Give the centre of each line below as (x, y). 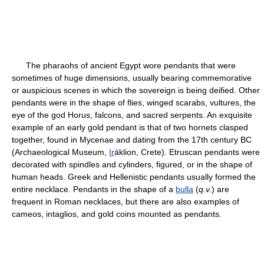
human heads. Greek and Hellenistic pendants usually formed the (134, 177)
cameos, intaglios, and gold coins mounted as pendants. (117, 214)
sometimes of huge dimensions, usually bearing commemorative (132, 78)
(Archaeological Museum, (60, 152)
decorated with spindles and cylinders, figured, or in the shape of (132, 164)
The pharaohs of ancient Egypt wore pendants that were (124, 65)
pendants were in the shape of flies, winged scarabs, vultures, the (134, 103)
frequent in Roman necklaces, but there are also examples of (126, 202)
